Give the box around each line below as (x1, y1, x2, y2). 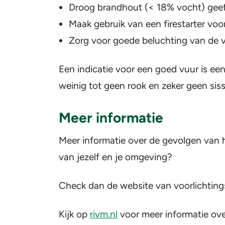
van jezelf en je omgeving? (59, 151, 172, 163)
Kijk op (59, 208, 90, 220)
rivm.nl (90, 208, 118, 220)
